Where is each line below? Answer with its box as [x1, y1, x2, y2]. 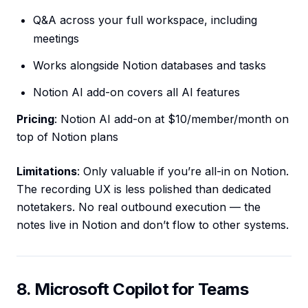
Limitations [16, 164, 77, 179]
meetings [33, 32, 79, 46]
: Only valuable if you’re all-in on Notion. [77, 164, 289, 179]
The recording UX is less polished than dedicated [16, 182, 271, 197]
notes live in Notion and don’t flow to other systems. [16, 218, 289, 232]
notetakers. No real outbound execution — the [16, 200, 261, 214]
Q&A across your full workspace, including [33, 13, 257, 27]
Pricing [16, 112, 54, 126]
